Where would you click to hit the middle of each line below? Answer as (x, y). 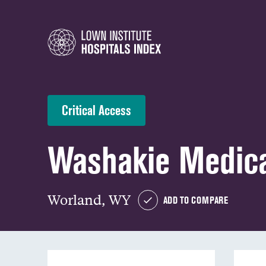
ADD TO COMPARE (196, 200)
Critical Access (96, 110)
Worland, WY (89, 199)
